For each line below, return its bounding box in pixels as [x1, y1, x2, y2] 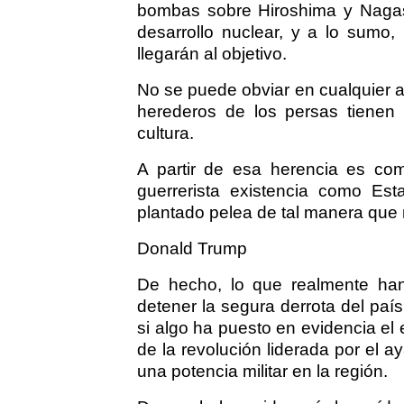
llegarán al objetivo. [137, 44, 287, 64]
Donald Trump [137, 239, 247, 259]
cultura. [137, 124, 194, 143]
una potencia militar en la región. [137, 362, 388, 381]
